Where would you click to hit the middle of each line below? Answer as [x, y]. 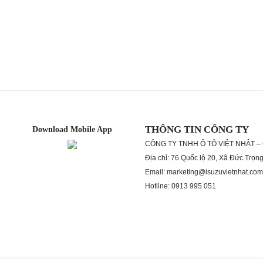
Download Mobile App [72, 129]
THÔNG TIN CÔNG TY [197, 129]
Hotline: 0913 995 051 [180, 186]
